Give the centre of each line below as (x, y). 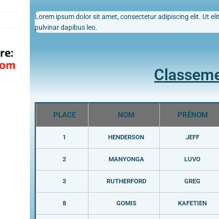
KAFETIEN (193, 203)
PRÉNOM (192, 115)
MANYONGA (126, 159)
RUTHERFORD (126, 181)
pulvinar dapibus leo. (66, 27)
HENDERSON (126, 137)
